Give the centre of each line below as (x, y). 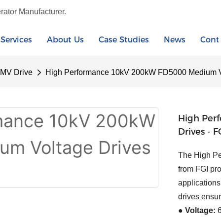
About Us (65, 39)
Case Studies (124, 39)
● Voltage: (197, 211)
